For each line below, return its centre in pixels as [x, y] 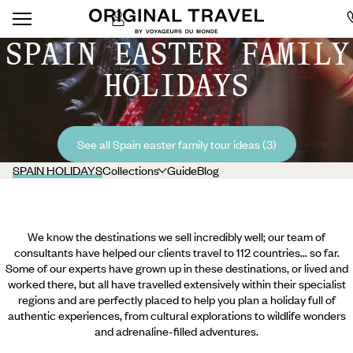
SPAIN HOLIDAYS [58, 170]
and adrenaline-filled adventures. [176, 331]
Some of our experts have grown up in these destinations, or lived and [176, 268]
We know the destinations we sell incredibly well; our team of [176, 236]
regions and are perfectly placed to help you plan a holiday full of [176, 299]
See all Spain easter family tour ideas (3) [176, 144]
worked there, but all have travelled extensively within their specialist [176, 284]
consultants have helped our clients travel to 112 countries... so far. [176, 252]
